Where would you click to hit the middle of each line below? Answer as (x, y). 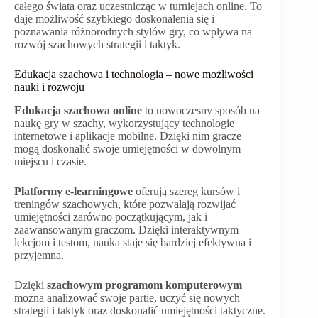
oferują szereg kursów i (186, 191)
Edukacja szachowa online (78, 110)
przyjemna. (39, 255)
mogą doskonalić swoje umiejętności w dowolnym (127, 148)
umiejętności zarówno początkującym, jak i (111, 216)
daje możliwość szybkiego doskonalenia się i (114, 18)
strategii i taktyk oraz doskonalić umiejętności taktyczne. (140, 310)
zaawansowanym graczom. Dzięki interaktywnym (126, 229)
